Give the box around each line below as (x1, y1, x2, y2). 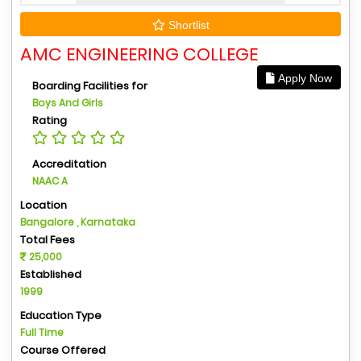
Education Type (20, 307, 102, 323)
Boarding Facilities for (32, 77, 147, 93)
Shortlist (164, 18, 210, 31)
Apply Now (275, 71, 332, 85)
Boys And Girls (32, 95, 103, 110)
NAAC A (32, 173, 68, 188)
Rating (32, 112, 67, 128)
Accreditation (32, 156, 106, 172)
